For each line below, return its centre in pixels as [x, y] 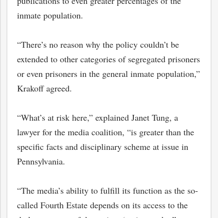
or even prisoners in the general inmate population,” [109, 73]
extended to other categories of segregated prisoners [109, 59]
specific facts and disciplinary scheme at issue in [103, 146]
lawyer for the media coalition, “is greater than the [106, 132]
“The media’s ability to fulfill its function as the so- [108, 190]
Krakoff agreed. [45, 88]
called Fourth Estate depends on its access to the [102, 205]
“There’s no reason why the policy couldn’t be [98, 44]
